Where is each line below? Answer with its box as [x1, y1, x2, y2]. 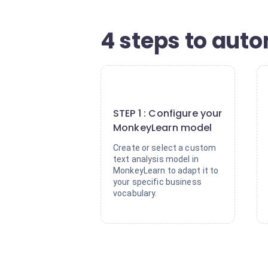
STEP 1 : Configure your [113, 106, 223, 120]
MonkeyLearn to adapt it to [113, 166, 219, 175]
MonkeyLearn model [113, 121, 212, 135]
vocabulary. [113, 188, 157, 198]
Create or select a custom [113, 143, 217, 153]
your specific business [113, 177, 202, 187]
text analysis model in [113, 154, 199, 164]
